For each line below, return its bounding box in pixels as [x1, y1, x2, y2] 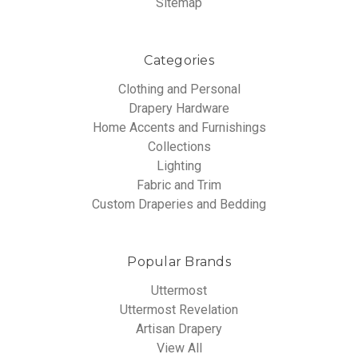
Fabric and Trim [137, 177, 221, 193]
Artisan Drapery [136, 321, 222, 337]
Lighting [157, 158, 201, 174]
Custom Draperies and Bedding [92, 197, 266, 213]
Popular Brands [127, 254, 231, 270]
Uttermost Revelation [120, 302, 238, 318]
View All [156, 340, 202, 356]
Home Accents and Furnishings [92, 120, 266, 136]
